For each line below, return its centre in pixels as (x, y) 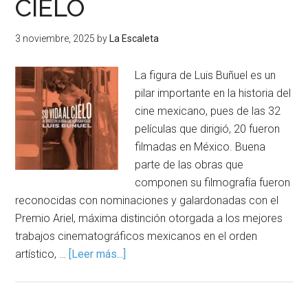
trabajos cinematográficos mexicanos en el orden (136, 236)
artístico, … (42, 254)
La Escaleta (134, 38)
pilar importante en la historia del (213, 93)
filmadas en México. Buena (200, 147)
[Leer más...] (98, 254)
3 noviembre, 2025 (55, 38)
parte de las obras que (189, 165)
